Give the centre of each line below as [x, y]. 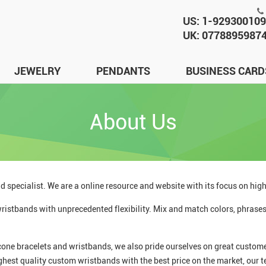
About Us [133, 122]
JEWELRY [37, 71]
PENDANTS [123, 71]
